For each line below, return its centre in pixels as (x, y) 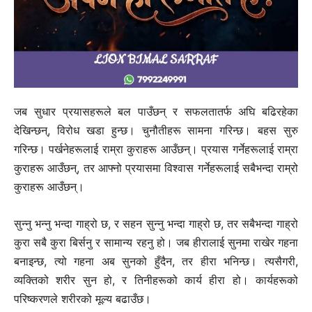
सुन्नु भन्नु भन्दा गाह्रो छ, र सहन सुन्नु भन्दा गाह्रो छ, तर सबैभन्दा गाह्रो (156, 224)
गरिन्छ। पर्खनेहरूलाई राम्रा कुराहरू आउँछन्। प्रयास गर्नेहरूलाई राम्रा (156, 149)
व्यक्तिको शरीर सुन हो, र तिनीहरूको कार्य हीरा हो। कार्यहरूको (156, 280)
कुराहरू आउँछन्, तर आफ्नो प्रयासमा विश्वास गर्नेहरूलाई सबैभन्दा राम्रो (156, 168)
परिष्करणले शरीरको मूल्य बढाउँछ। (83, 299)
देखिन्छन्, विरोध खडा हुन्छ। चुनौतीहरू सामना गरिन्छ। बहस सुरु (156, 131)
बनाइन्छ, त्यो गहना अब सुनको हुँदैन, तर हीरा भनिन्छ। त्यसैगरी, (156, 262)
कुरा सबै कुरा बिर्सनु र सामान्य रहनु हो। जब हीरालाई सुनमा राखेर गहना (156, 243)
